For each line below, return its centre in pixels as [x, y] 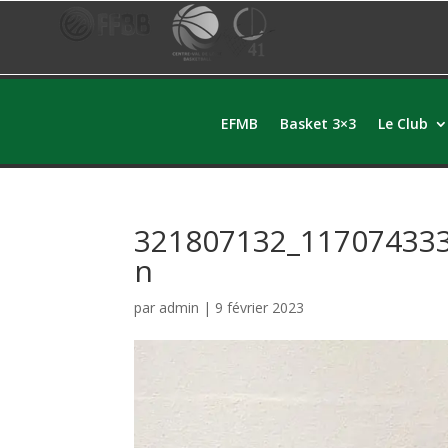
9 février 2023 [260, 307]
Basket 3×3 [317, 123]
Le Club [402, 123]
